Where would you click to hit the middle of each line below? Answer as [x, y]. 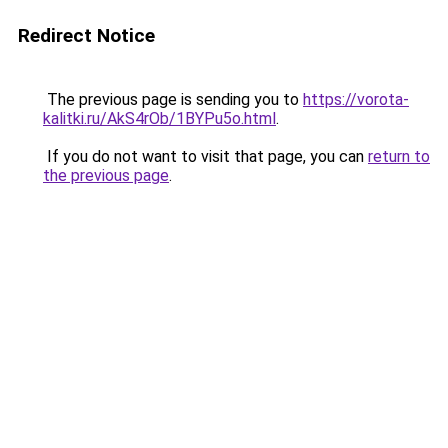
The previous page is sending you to [173, 99]
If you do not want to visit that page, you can [205, 156]
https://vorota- [356, 99]
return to [399, 156]
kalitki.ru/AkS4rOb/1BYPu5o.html [159, 118]
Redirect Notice [86, 35]
